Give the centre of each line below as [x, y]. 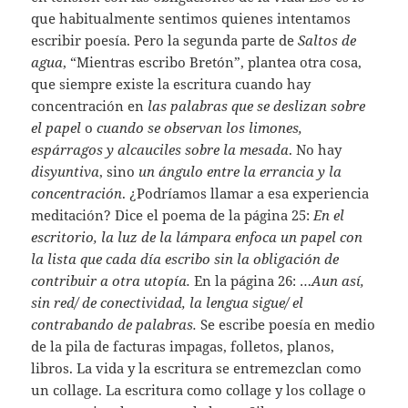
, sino [119, 172]
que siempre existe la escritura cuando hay [171, 84]
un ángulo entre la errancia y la [240, 172]
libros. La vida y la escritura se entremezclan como [197, 368]
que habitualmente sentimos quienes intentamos [191, 19]
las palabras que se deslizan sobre [257, 106]
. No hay [316, 150]
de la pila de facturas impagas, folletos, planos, [183, 347]
